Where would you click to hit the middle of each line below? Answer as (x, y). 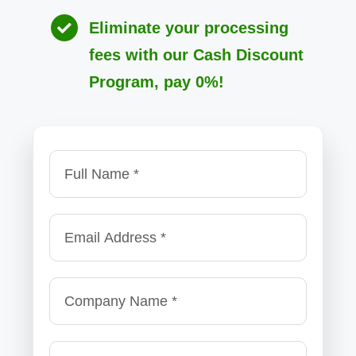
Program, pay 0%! (156, 82)
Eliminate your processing (188, 28)
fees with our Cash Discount (196, 55)
